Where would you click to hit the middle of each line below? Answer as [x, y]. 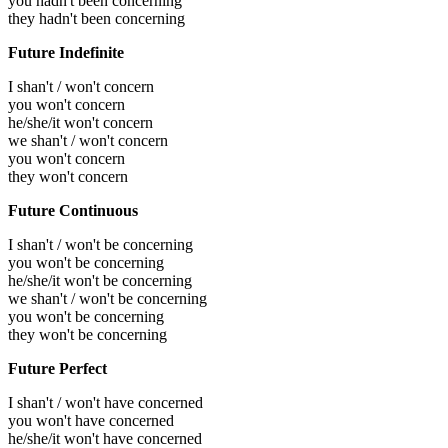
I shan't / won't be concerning [100, 244]
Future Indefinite [66, 52]
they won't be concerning [87, 334]
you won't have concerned [91, 420]
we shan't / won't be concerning [107, 298]
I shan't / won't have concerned [105, 402]
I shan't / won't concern [81, 86]
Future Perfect [57, 368]
